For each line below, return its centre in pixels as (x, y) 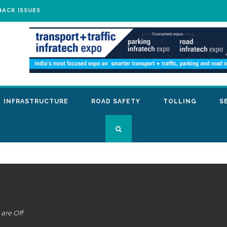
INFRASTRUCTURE (36, 101)
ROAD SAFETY (116, 101)
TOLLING (180, 101)
